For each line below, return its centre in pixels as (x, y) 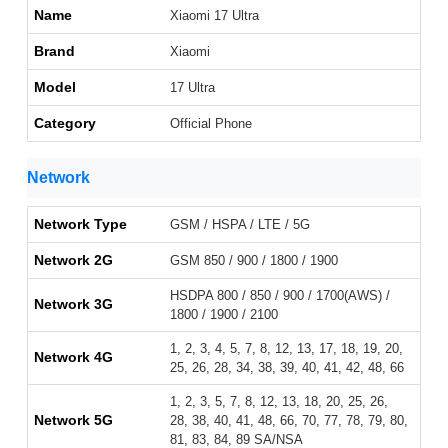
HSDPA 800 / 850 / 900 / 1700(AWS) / (280, 296)
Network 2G (73, 260)
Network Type (80, 224)
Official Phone (211, 124)
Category (65, 123)
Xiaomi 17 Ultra (214, 16)
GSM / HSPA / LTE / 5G (240, 225)
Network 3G (73, 304)
